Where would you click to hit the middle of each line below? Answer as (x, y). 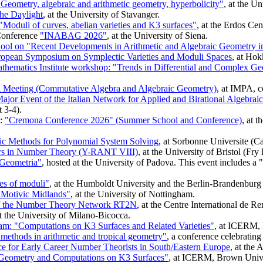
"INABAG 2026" (73, 36)
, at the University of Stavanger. (101, 15)
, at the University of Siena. (157, 36)
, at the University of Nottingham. (133, 194)
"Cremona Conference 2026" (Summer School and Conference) (123, 120)
